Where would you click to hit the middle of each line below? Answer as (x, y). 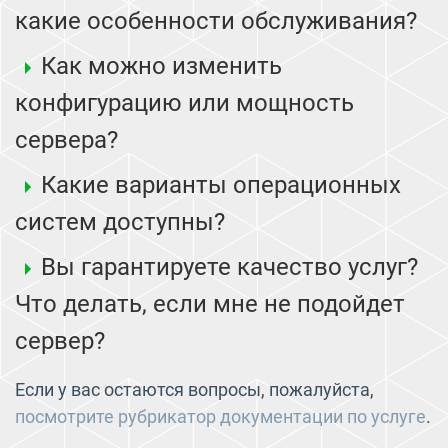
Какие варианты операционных (221, 184)
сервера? (66, 139)
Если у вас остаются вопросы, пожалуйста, (194, 389)
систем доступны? (120, 221)
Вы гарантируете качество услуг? (229, 266)
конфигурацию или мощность (184, 102)
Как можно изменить (161, 65)
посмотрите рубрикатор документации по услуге (220, 416)
